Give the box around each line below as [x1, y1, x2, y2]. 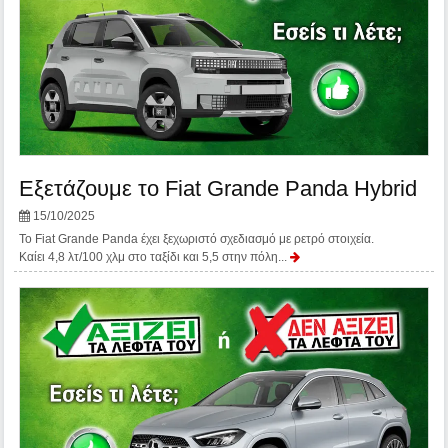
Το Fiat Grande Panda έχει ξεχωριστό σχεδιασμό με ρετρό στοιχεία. [19, 232, 375, 247]
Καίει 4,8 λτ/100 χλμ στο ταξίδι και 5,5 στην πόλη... [19, 250, 291, 265]
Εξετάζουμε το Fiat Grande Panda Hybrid [19, 176, 418, 202]
